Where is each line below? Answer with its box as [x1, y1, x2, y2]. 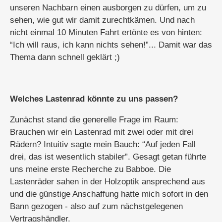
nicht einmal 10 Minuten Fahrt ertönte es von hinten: [10, 28, 202, 37]
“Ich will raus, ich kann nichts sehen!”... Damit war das [10, 40, 212, 50]
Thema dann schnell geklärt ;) [10, 53, 120, 62]
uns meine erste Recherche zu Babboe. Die [10, 165, 171, 174]
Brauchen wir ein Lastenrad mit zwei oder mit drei [10, 127, 193, 137]
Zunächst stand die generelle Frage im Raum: [10, 115, 178, 124]
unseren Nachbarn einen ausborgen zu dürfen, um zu [10, 3, 206, 12]
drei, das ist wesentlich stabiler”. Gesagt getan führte [10, 152, 206, 162]
